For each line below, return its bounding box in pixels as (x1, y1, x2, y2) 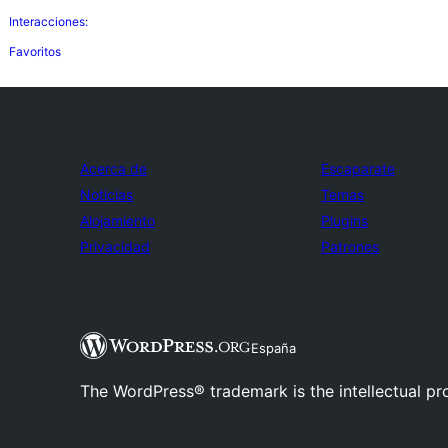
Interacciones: (9, 14, 88, 29)
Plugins (320, 212, 368, 229)
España (250, 340, 296, 356)
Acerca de (80, 160, 147, 177)
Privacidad (80, 238, 150, 255)
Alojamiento (80, 212, 155, 229)
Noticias (80, 186, 133, 203)
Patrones (320, 238, 379, 255)
